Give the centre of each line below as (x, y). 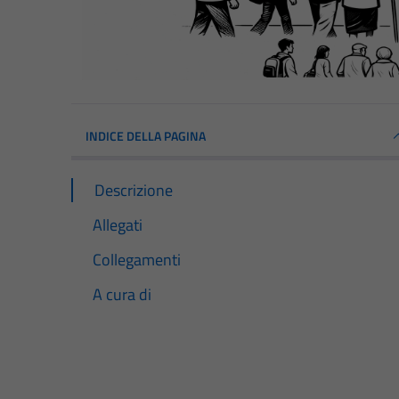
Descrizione (134, 190)
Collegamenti (137, 259)
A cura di (122, 294)
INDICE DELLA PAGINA (146, 135)
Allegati (118, 224)
